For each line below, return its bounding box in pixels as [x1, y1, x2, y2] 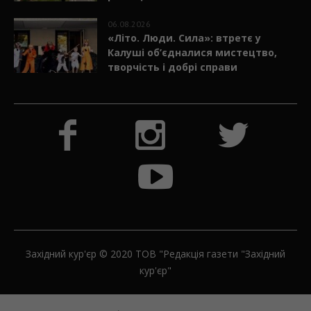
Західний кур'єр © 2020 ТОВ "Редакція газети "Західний [26, 247, 285, 260]
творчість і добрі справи [108, 60, 238, 74]
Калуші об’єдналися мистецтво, [108, 46, 278, 59]
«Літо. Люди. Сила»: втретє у [108, 31, 262, 44]
